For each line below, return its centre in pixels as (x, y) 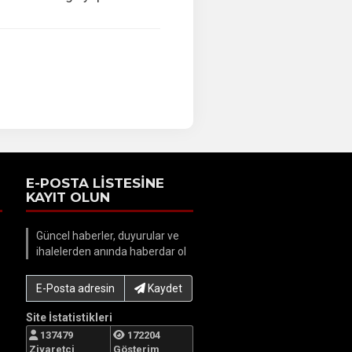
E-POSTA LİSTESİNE (95, 183)
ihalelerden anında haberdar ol (112, 251)
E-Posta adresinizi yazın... (94, 282)
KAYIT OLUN (68, 197)
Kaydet (164, 288)
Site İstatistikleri (70, 317)
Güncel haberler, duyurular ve (108, 236)
